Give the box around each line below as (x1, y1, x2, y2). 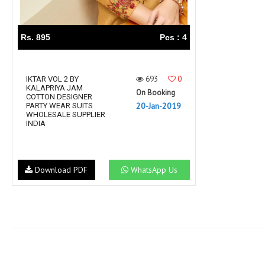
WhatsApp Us (128, 164, 178, 176)
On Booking (136, 88, 175, 98)
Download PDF (33, 164, 88, 176)
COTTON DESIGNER (26, 92, 92, 101)
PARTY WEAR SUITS (26, 101, 93, 110)
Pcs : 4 (160, 33, 187, 42)
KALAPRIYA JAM (26, 83, 83, 92)
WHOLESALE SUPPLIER (26, 110, 105, 119)
